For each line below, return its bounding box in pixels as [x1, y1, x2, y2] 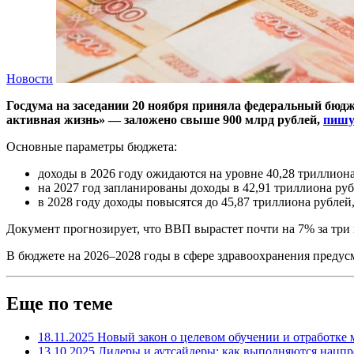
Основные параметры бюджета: [6, 139, 177, 153]
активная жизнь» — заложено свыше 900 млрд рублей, [6, 112, 323, 126]
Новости [6, 71, 53, 85]
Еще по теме [6, 292, 113, 314]
